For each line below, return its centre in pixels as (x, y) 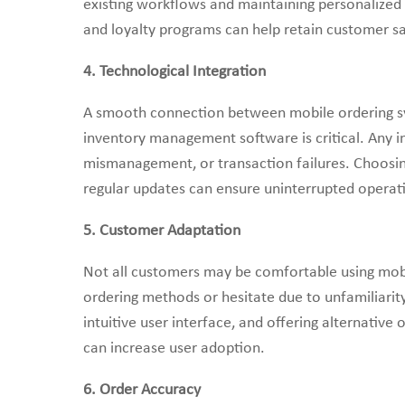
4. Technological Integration (174, 72)
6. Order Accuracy (142, 390)
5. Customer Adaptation (162, 231)
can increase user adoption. (174, 348)
